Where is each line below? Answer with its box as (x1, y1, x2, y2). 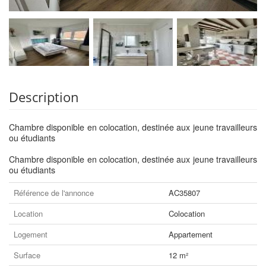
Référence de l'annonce (14, 187, 94, 198)
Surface (14, 249, 40, 261)
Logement (14, 229, 47, 240)
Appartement (169, 229, 213, 240)
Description (9, 88, 79, 106)
